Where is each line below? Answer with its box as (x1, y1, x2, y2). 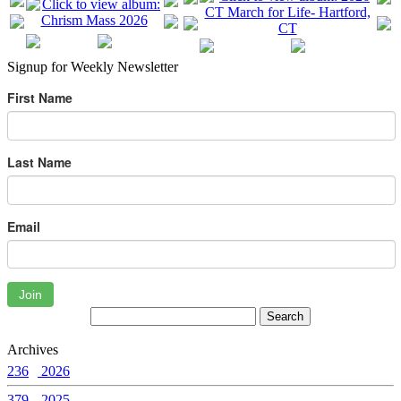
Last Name (7, 152, 72, 171)
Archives (7, 342, 58, 358)
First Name (7, 89, 73, 107)
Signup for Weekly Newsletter (7, 59, 178, 75)
